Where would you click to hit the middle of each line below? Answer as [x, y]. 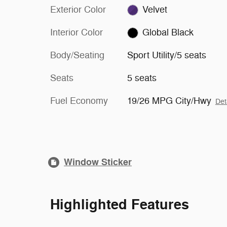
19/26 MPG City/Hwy [169, 101]
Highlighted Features [120, 205]
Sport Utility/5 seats [166, 55]
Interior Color [77, 32]
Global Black [168, 32]
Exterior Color [78, 10]
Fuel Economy [79, 101]
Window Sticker [98, 162]
